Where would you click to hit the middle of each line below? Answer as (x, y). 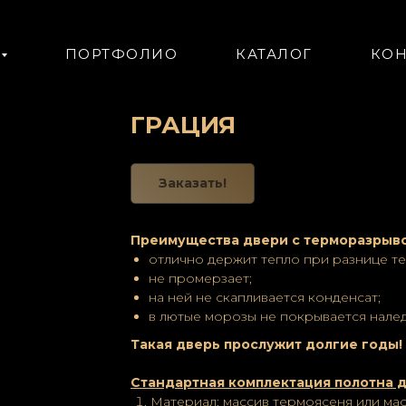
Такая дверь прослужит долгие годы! (266, 344)
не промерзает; (200, 278)
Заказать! (193, 183)
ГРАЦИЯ (183, 125)
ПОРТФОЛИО (121, 54)
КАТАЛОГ (274, 54)
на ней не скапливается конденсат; (265, 297)
